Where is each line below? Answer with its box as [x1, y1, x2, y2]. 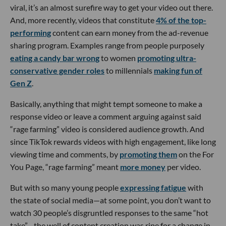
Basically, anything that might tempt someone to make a [10, 98, 202, 108]
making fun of [154, 65, 202, 75]
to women [99, 52, 137, 63]
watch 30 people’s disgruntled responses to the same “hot [10, 207, 208, 217]
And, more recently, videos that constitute [10, 15, 156, 25]
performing [10, 27, 51, 37]
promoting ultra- [137, 52, 196, 63]
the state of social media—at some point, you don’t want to [10, 195, 211, 205]
